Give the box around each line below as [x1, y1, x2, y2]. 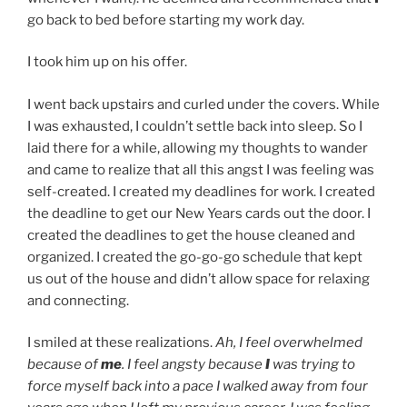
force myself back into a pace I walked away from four [27, 378, 368, 395]
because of [27, 356, 101, 373]
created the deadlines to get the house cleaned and [27, 226, 355, 243]
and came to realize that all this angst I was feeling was [27, 161, 374, 178]
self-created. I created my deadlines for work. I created [27, 183, 375, 200]
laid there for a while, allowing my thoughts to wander [27, 139, 368, 156]
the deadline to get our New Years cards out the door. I [27, 204, 371, 222]
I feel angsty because [127, 356, 265, 373]
